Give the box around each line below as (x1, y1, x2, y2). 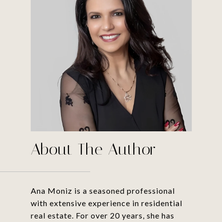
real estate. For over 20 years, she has (30, 210, 174, 220)
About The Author (30, 139, 156, 159)
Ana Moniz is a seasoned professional (30, 185, 175, 195)
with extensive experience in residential (30, 198, 182, 208)
